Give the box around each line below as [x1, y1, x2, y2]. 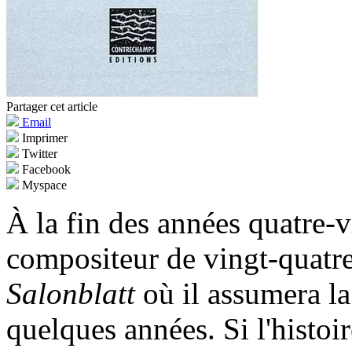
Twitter [19, 147, 57, 161]
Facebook [19, 163, 71, 177]
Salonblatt [6, 277, 135, 311]
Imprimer [19, 131, 68, 145]
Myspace [19, 178, 67, 192]
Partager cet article [6, 100, 97, 114]
